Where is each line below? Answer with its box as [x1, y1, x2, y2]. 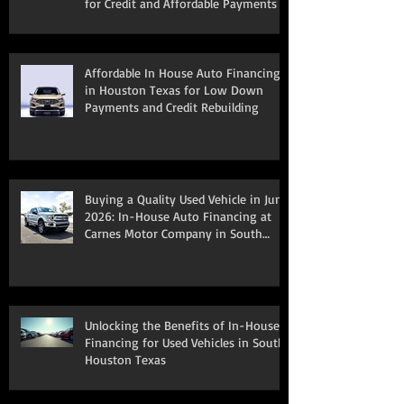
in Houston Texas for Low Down [85, 81, 263, 97]
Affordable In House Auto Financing [85, 64, 280, 80]
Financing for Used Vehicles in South [85, 334, 285, 350]
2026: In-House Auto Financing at [85, 207, 271, 224]
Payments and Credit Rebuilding [85, 98, 259, 115]
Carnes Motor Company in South [85, 225, 262, 241]
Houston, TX [85, 242, 151, 258]
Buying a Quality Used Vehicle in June [85, 190, 289, 207]
